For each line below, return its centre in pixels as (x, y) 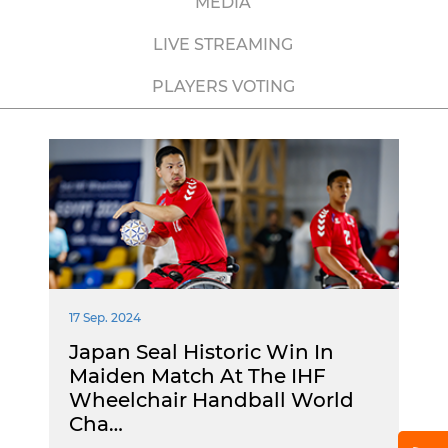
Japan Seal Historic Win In (201, 352)
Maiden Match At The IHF (197, 376)
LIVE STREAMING (223, 44)
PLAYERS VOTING (223, 86)
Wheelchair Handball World (211, 400)
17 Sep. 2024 (105, 317)
